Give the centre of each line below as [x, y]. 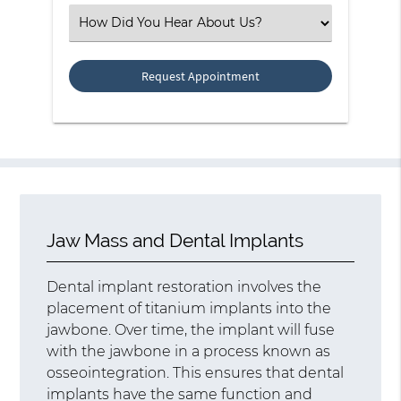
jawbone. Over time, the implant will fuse [191, 329]
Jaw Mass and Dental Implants [175, 240]
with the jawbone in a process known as [189, 351]
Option [99, 60]
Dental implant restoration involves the [184, 286]
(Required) [110, 12]
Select [96, 22]
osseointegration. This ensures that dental [196, 372]
